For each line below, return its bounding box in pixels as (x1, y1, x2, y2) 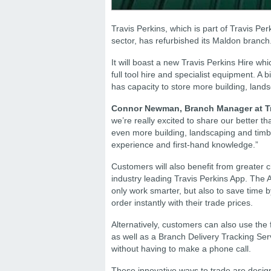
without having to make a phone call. (111, 244, 251, 253)
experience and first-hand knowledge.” (111, 140, 258, 149)
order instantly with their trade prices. (111, 198, 253, 207)
